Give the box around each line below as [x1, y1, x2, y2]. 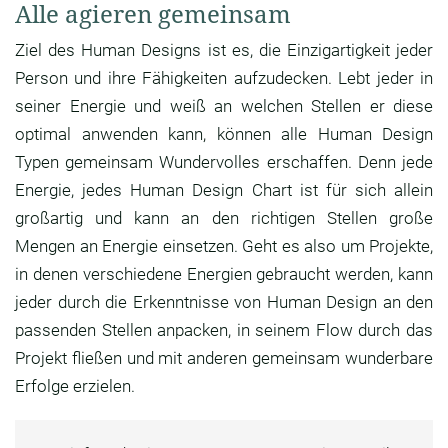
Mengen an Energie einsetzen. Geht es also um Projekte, [15, 236, 433, 257]
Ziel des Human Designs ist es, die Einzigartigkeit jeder [15, 40, 433, 61]
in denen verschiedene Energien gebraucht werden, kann [15, 264, 433, 285]
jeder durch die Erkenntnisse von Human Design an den [15, 292, 433, 313]
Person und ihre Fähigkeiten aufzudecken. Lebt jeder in [15, 68, 433, 89]
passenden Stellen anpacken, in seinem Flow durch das [15, 320, 433, 341]
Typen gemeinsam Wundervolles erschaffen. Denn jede [15, 152, 433, 173]
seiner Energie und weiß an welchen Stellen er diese [15, 96, 433, 117]
